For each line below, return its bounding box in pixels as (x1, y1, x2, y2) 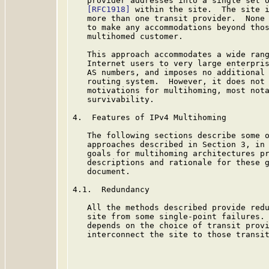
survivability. (73, 95, 154, 104)
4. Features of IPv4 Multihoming (73, 113, 226, 122)
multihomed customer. (73, 32, 183, 41)
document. (73, 167, 130, 176)
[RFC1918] (87, 5, 130, 14)
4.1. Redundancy (73, 185, 150, 194)
